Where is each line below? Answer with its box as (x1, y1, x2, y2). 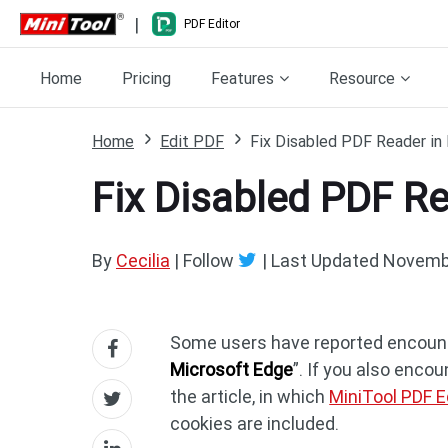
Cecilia (116, 250, 170, 271)
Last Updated (267, 250, 383, 271)
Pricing (122, 68, 171, 88)
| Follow (174, 250, 234, 271)
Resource (329, 68, 395, 88)
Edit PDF (160, 132, 224, 151)
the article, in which (170, 386, 330, 407)
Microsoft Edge (170, 359, 294, 380)
